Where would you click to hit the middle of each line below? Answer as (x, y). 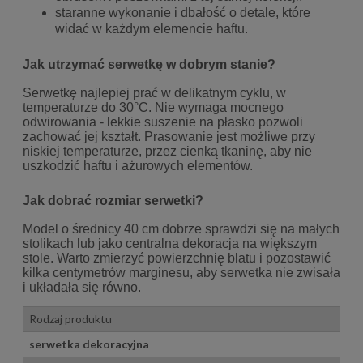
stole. (40, 258)
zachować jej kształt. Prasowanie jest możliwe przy (169, 137)
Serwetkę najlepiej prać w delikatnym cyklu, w (154, 93)
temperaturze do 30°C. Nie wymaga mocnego (153, 108)
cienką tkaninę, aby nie (246, 152)
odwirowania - (65, 122)
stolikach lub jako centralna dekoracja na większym (170, 244)
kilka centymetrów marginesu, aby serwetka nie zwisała (181, 273)
